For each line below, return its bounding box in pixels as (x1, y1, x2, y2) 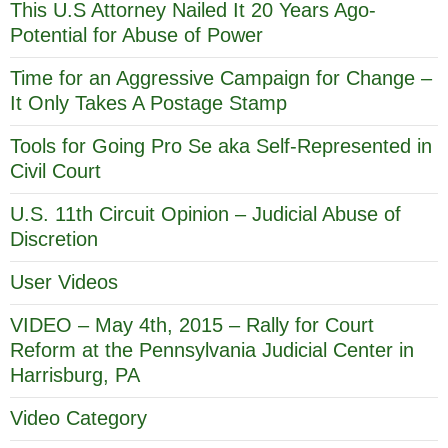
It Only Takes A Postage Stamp (10, 91, 287, 114)
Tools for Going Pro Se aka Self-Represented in (10, 134, 432, 157)
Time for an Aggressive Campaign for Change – (10, 66, 432, 89)
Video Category (10, 406, 147, 429)
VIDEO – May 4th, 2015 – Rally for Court (10, 313, 374, 336)
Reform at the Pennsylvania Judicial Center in (10, 338, 414, 361)
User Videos (10, 270, 118, 293)
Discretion (10, 227, 98, 250)
